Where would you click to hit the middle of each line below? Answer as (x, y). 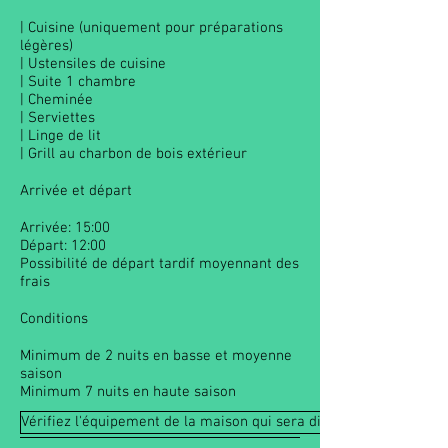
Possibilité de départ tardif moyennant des (159, 264)
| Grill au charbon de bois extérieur (133, 154)
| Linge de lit (60, 136)
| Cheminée (56, 100)
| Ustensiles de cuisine (93, 64)
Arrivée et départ (76, 191)
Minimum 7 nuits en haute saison (128, 392)
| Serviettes (57, 118)
